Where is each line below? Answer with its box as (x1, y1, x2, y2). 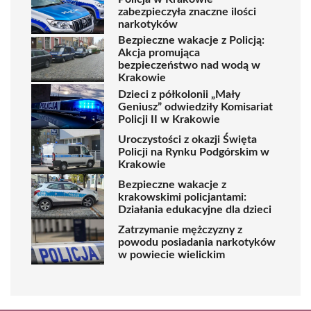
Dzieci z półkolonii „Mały (118, 88, 240, 100)
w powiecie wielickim (118, 249, 225, 260)
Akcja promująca (118, 47, 200, 58)
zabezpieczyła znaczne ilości (118, 6, 256, 17)
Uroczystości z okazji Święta (118, 133, 257, 145)
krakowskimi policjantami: (118, 191, 246, 203)
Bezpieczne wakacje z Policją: (118, 35, 264, 46)
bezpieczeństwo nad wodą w (118, 60, 260, 71)
